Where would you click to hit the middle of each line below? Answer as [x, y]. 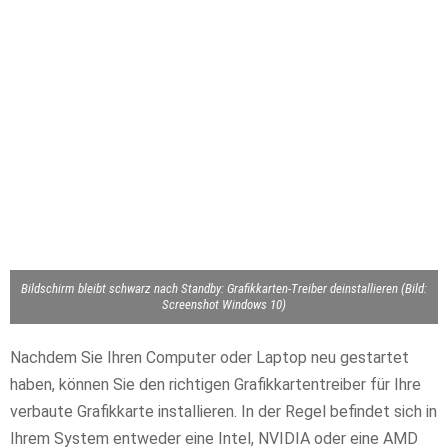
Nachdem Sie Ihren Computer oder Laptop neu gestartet [209, 358]
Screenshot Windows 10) [224, 305]
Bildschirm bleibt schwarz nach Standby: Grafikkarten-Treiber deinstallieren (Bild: [224, 289]
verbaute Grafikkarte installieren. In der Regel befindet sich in [223, 412]
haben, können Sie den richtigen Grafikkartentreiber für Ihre [215, 385]
